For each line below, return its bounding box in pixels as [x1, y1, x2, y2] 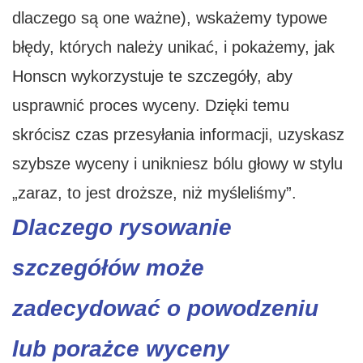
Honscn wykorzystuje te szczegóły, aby [12, 67, 293, 86]
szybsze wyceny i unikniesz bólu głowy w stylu [12, 155, 343, 173]
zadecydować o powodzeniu [12, 296, 318, 322]
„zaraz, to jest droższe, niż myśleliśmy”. [12, 184, 297, 203]
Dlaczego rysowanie [12, 215, 232, 241]
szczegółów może [12, 255, 204, 281]
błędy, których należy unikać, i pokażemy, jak [12, 38, 335, 57]
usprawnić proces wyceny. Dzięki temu [12, 96, 289, 115]
